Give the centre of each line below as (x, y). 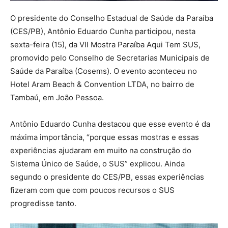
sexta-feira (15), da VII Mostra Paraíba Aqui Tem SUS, (105, 45)
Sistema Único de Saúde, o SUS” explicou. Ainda (97, 164)
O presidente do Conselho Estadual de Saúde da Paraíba (112, 18)
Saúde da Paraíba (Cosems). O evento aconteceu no (104, 71)
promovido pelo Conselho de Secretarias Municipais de (110, 58)
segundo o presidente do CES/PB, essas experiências (107, 177)
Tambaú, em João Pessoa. (57, 97)
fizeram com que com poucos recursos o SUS (92, 190)
